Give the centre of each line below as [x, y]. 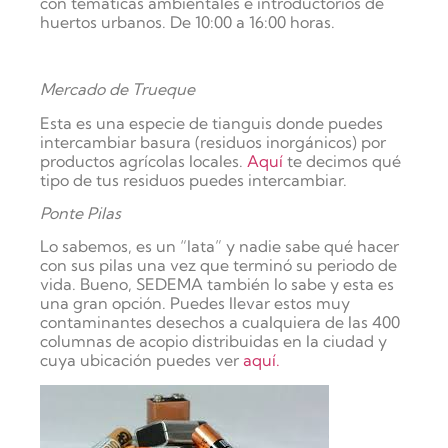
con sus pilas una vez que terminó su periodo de [218, 265]
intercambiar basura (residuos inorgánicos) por [213, 141]
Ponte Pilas [80, 213]
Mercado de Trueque [117, 89]
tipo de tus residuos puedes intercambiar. [193, 179]
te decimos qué [342, 160]
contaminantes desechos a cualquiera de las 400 [220, 322]
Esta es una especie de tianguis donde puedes [211, 122]
